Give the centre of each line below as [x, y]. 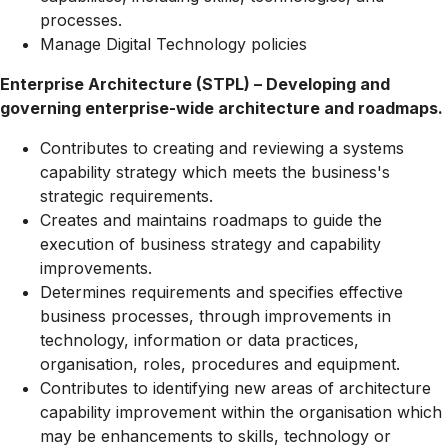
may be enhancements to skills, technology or [215, 436]
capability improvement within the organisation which [241, 412]
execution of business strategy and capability [210, 244]
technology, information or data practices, [199, 340]
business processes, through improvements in [215, 316]
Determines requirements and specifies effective [221, 292]
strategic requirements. [126, 196]
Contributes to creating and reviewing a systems [222, 148]
